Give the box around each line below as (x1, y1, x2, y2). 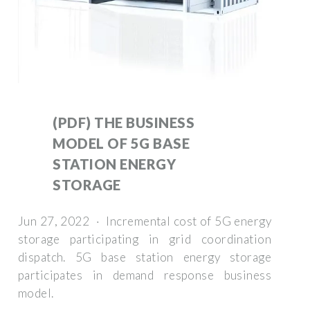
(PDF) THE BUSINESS (53, 113, 194, 131)
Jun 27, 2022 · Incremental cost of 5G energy (18, 213, 271, 228)
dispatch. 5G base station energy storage (18, 249, 271, 264)
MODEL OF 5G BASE (53, 134, 190, 152)
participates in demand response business (18, 267, 271, 282)
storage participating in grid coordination (18, 231, 271, 246)
